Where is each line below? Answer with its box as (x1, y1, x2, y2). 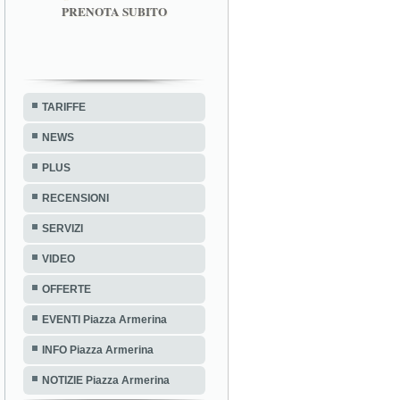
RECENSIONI (42, 191, 109, 204)
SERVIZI (42, 221, 83, 235)
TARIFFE (42, 100, 86, 113)
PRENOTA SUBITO (62, 2, 168, 21)
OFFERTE (42, 282, 91, 296)
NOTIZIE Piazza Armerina (42, 373, 170, 387)
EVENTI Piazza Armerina (42, 312, 167, 326)
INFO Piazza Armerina (42, 343, 154, 356)
